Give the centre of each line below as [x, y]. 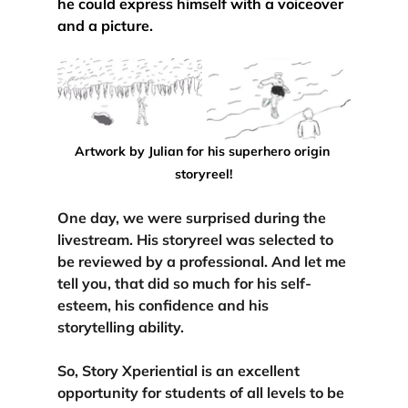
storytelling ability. [120, 326]
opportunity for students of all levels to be [202, 392]
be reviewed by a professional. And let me [203, 261]
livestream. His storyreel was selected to [197, 239]
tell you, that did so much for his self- [184, 283]
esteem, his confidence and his [164, 305]
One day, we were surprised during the [193, 217]
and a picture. [105, 25]
